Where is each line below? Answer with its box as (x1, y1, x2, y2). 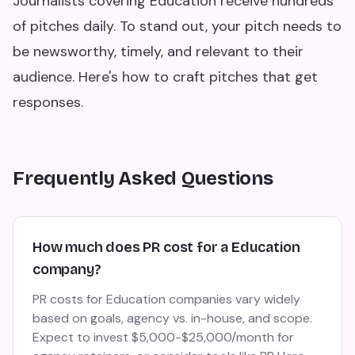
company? (32, 261, 101, 278)
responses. (13, 93, 83, 112)
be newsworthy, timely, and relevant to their (13, 42, 303, 61)
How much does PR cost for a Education (32, 239, 300, 256)
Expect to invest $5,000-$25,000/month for (32, 329, 294, 345)
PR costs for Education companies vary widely (32, 291, 300, 307)
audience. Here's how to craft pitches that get (13, 67, 318, 86)
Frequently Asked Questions (13, 167, 273, 189)
